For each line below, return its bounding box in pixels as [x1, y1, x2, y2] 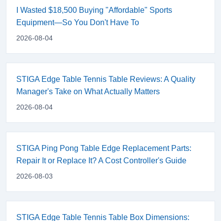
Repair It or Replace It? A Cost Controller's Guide [16, 156, 186, 165]
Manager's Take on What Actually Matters [16, 87, 160, 96]
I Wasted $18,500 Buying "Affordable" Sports [16, 5, 172, 14]
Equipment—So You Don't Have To [16, 18, 139, 27]
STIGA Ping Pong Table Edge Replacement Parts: [16, 144, 191, 152]
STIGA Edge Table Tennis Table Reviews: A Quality [16, 74, 195, 83]
